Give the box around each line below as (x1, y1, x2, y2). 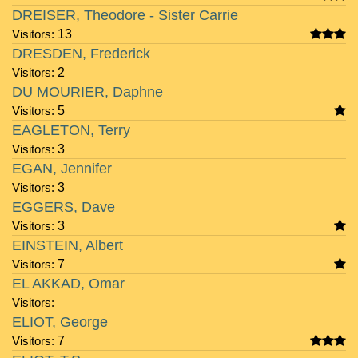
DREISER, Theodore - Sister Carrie (12, 7, 238, 23)
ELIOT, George (12, 314, 108, 330)
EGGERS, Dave (12, 199, 115, 215)
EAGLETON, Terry (12, 122, 130, 138)
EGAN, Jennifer (12, 161, 112, 177)
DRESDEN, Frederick (12, 46, 150, 62)
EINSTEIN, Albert (12, 237, 123, 253)
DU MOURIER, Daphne (12, 84, 163, 100)
